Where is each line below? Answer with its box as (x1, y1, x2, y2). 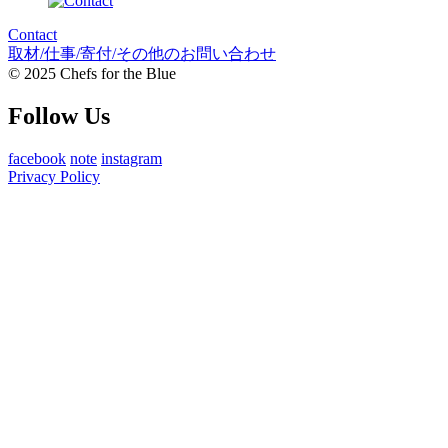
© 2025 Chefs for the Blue (8, 64, 176, 82)
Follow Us (8, 102, 110, 129)
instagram (101, 149, 162, 167)
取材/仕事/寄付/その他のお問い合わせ (8, 44, 276, 62)
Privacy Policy (8, 167, 100, 185)
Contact (8, 25, 57, 43)
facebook (8, 149, 66, 167)
